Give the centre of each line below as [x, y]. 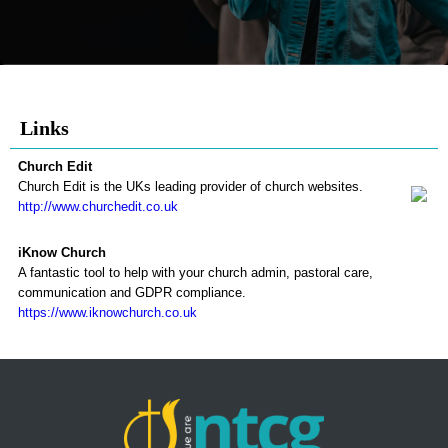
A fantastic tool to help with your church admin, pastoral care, [195, 272]
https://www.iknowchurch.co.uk [107, 312]
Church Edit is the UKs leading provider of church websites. [190, 186]
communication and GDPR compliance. [131, 292]
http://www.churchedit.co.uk [97, 206]
